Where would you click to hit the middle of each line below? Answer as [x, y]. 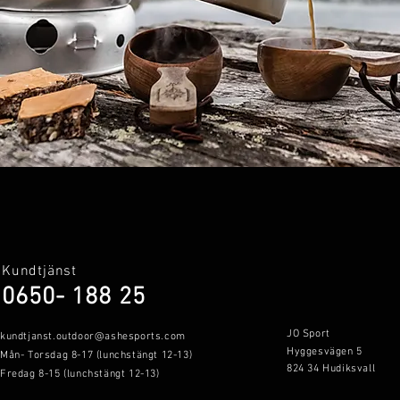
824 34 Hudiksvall [331, 369]
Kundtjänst [39, 271]
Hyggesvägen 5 [325, 352]
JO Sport [308, 334]
